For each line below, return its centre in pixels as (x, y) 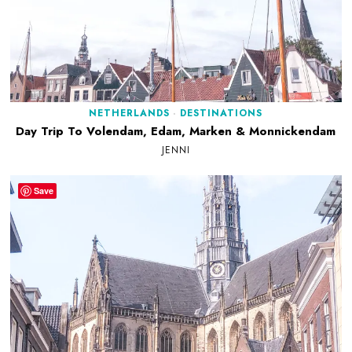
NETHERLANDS (130, 113)
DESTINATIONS (222, 113)
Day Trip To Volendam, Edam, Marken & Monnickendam (176, 131)
